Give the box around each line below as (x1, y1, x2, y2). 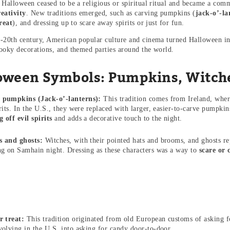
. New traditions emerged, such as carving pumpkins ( (26, 9, 196, 17)
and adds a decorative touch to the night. (52, 114, 182, 122)
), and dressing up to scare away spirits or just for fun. (12, 18, 184, 27)
